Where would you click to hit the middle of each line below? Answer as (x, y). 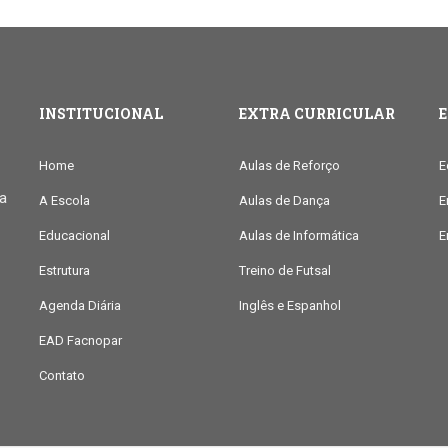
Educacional (74, 235)
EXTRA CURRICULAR (316, 113)
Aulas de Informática (298, 235)
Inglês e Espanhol (289, 305)
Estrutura (64, 270)
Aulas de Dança (284, 200)
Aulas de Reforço (289, 165)
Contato (61, 375)
